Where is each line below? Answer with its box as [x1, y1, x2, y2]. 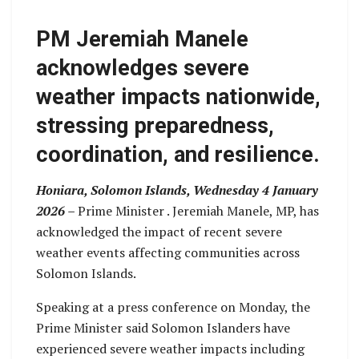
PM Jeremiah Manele [36, 26, 248, 52]
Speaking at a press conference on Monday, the [36, 298, 310, 317]
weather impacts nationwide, [36, 83, 321, 110]
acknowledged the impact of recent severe [36, 223, 282, 241]
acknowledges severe [36, 54, 249, 81]
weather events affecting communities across [36, 244, 300, 262]
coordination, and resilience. [36, 141, 320, 167]
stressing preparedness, [36, 112, 274, 139]
